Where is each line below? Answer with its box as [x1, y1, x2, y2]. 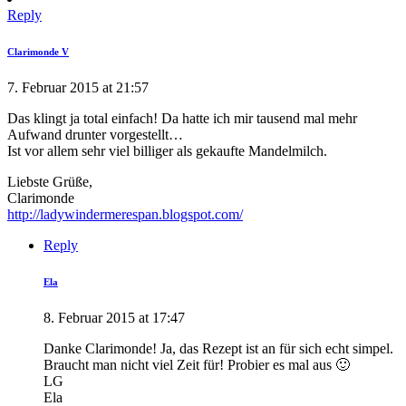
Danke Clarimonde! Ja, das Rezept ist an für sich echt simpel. [43, 340, 393, 356]
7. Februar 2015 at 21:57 [7, 79, 149, 95]
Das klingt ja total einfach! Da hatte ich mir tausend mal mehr [7, 110, 357, 126]
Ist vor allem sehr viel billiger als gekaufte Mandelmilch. [7, 142, 327, 159]
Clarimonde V [7, 45, 69, 57]
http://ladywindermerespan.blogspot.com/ [7, 206, 243, 222]
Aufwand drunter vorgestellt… [7, 126, 183, 142]
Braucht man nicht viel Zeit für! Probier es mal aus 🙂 [43, 356, 350, 372]
